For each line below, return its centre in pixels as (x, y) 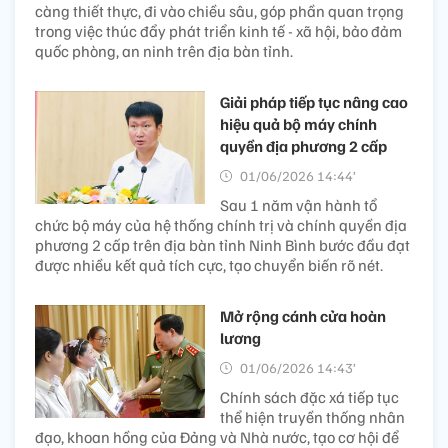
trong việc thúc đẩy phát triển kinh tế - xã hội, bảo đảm (218, 30)
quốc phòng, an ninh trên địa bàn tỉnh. (164, 50)
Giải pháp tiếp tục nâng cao (314, 101)
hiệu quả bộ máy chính (298, 123)
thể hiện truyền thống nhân (312, 416)
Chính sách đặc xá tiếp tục (309, 396)
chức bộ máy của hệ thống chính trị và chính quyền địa (221, 224)
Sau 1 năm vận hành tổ (298, 204)
